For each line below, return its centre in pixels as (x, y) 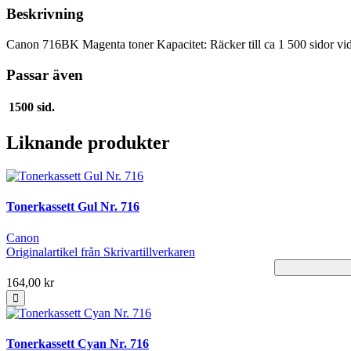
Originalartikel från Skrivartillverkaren (101, 251)
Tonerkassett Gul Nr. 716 (73, 207)
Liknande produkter (88, 143)
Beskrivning (45, 14)
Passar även (45, 74)
